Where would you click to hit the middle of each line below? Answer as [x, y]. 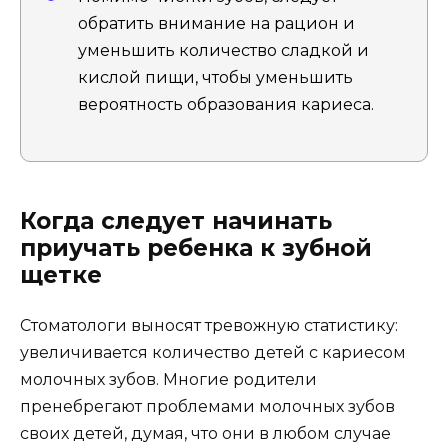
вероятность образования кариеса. [226, 104]
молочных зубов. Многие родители [168, 379]
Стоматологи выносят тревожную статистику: [209, 325]
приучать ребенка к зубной [196, 247]
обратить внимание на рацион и [216, 23]
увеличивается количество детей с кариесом [213, 352]
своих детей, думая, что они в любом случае [205, 433]
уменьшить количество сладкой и [223, 50]
